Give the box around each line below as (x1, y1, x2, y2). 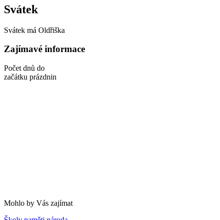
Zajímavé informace (4, 44, 85, 55)
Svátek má (4, 26, 38, 34)
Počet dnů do (4, 64, 45, 73)
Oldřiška (38, 26, 65, 34)
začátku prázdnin (4, 73, 56, 82)
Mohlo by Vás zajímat (4, 199, 73, 208)
